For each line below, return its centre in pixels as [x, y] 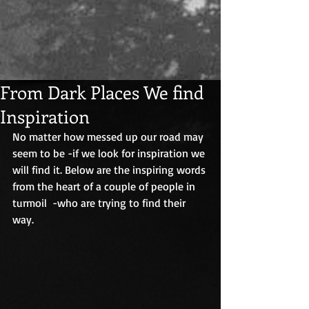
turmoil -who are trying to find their [100, 202]
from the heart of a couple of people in [105, 186]
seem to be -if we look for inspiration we [110, 153]
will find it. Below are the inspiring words [110, 169]
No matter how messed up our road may [109, 136]
